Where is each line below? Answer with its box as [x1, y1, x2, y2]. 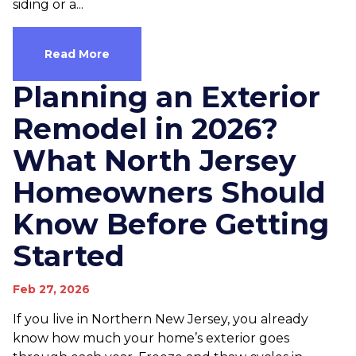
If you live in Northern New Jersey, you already [13, 311, 308, 327]
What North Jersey [13, 143, 296, 178]
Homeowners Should [13, 175, 326, 210]
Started [13, 238, 125, 273]
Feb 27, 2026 [13, 282, 90, 296]
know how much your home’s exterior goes [13, 331, 289, 346]
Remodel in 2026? [13, 111, 278, 146]
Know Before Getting [13, 207, 329, 242]
